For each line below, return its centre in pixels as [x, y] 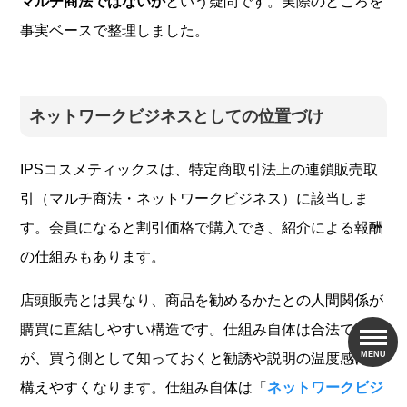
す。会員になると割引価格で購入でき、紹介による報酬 [202, 227]
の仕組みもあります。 [93, 256]
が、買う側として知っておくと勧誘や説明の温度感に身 [202, 358]
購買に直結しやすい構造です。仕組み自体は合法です [195, 329]
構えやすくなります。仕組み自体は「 [144, 387]
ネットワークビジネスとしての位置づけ [177, 116]
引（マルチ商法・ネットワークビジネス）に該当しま [195, 198]
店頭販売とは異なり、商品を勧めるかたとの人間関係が [202, 300]
